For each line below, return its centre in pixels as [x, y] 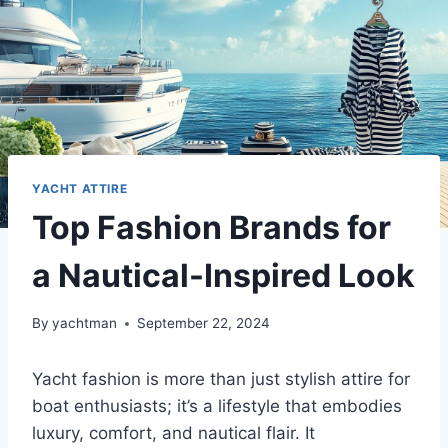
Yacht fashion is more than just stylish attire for [221, 379]
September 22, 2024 [204, 323]
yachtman [85, 323]
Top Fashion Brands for [211, 227]
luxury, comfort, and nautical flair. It [173, 433]
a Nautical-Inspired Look [223, 275]
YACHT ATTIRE [80, 188]
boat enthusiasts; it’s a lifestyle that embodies [217, 406]
